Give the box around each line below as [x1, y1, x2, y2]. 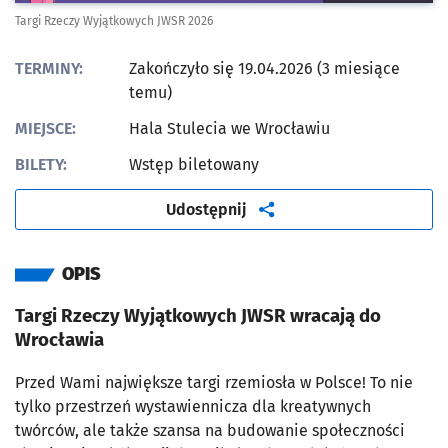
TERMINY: [15, 59, 83, 79]
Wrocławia [15, 329, 104, 352]
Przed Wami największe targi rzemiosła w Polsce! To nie [15, 373, 413, 393]
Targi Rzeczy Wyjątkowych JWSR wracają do [15, 305, 381, 328]
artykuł [246, 198, 299, 218]
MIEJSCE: [15, 119, 76, 139]
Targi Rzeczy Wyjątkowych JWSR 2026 [15, 14, 213, 29]
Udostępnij [166, 199, 247, 219]
